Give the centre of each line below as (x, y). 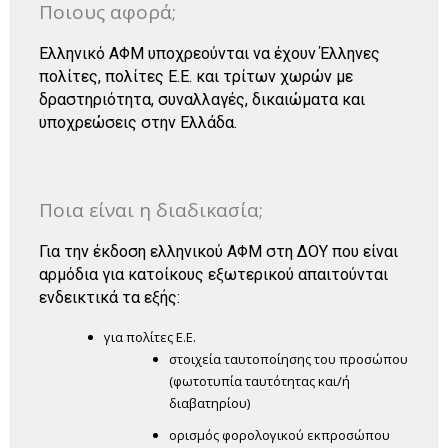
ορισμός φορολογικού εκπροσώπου (279, 435)
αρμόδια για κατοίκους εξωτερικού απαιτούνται (213, 274)
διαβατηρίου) (209, 403)
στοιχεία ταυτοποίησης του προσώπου (288, 359)
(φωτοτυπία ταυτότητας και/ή (259, 381)
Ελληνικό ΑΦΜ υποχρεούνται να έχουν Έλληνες (209, 53)
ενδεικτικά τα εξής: (109, 297)
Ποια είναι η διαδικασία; (151, 210)
